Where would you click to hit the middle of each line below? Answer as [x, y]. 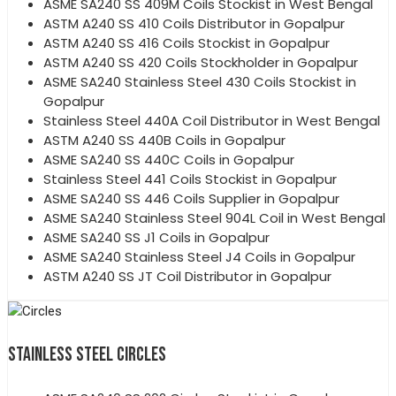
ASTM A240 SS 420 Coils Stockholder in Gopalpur [201, 62]
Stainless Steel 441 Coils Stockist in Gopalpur [190, 179]
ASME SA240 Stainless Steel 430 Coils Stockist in [200, 81]
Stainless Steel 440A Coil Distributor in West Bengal [212, 120]
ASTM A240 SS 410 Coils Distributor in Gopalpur [194, 23]
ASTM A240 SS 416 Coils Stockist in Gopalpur [187, 42]
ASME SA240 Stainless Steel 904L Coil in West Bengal [214, 217]
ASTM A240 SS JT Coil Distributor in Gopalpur [187, 276]
